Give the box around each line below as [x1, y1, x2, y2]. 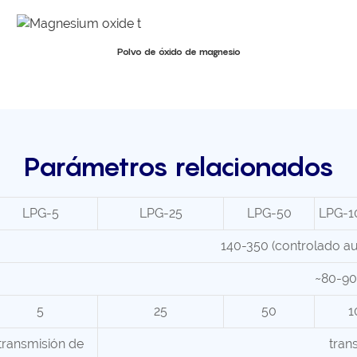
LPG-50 [246, 205, 292, 221]
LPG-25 [139, 205, 182, 221]
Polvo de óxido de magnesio [116, 45, 241, 58]
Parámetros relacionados [23, 149, 334, 182]
